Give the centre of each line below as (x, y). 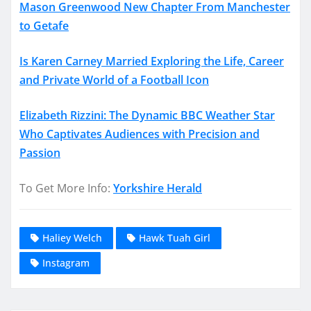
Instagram (66, 263)
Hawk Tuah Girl (175, 238)
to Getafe (44, 25)
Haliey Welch (72, 238)
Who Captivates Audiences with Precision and (140, 134)
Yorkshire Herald (158, 188)
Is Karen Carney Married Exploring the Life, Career (152, 61)
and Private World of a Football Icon (114, 79)
